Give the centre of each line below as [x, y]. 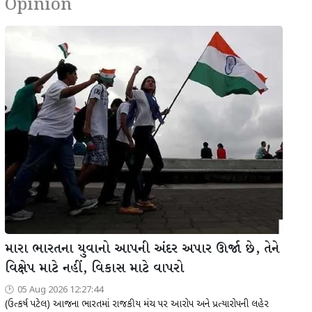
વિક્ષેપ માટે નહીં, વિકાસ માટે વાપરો [94, 269]
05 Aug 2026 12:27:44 [60, 290]
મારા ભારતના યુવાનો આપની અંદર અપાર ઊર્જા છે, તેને [142, 249]
